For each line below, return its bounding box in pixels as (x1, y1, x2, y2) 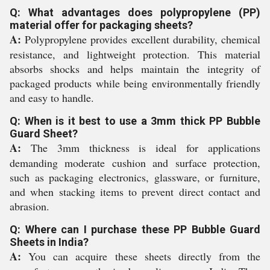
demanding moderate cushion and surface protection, (10, 155, 260, 170)
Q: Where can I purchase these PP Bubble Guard (10, 223, 260, 236)
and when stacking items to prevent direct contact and (10, 184, 260, 199)
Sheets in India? (10, 236, 89, 248)
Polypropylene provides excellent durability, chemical (21, 32, 260, 46)
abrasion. (10, 199, 49, 213)
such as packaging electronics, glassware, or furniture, (10, 170, 260, 184)
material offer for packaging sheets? (10, 19, 193, 31)
